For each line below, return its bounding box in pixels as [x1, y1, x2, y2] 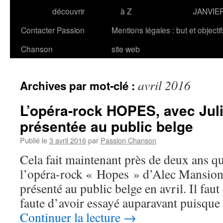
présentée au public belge [20, 116, 193, 136]
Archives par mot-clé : [20, 78, 138, 94]
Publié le [20, 135, 47, 145]
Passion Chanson [101, 135, 156, 145]
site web [111, 43, 140, 54]
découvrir [52, 5, 85, 16]
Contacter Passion [21, 24, 85, 35]
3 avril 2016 [49, 135, 86, 145]
